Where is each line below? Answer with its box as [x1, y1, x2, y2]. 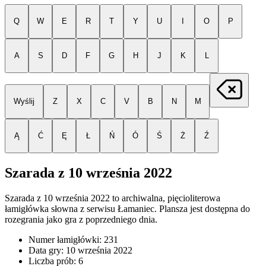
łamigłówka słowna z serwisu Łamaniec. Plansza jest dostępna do [5, 203, 250, 214]
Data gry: [28, 245, 66, 255]
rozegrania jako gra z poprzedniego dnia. [5, 214, 157, 224]
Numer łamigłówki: [28, 234, 104, 245]
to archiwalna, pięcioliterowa [110, 192, 220, 203]
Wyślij [14, 97, 35, 106]
